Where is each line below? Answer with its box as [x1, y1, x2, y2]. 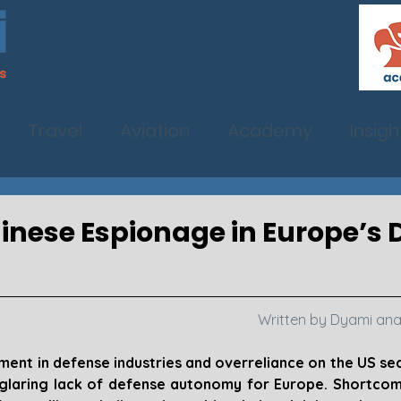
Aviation [120, 118, 190, 143]
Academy [227, 118, 312, 143]
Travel [28, 118, 82, 143]
